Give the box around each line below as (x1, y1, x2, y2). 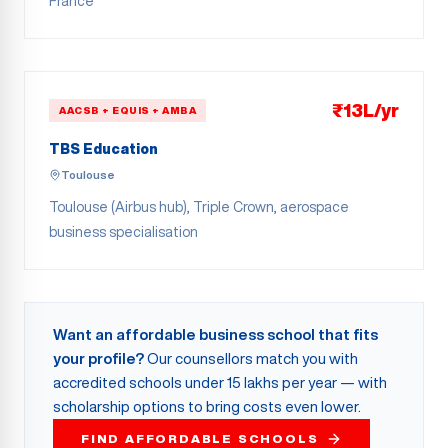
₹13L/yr (332, 101, 399, 119)
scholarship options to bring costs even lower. (53, 399, 361, 414)
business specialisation (49, 225, 198, 239)
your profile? (53, 351, 144, 366)
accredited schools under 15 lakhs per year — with (53, 375, 387, 390)
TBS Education (49, 142, 158, 156)
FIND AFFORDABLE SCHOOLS (81, 432, 319, 445)
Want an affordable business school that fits (53, 327, 378, 342)
